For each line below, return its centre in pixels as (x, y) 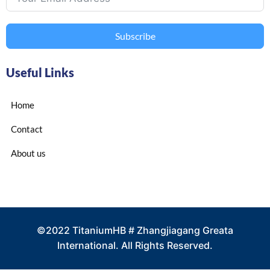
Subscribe (135, 36)
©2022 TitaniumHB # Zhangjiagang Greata (135, 231)
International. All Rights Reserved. (135, 246)
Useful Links (40, 73)
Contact (27, 129)
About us (28, 153)
